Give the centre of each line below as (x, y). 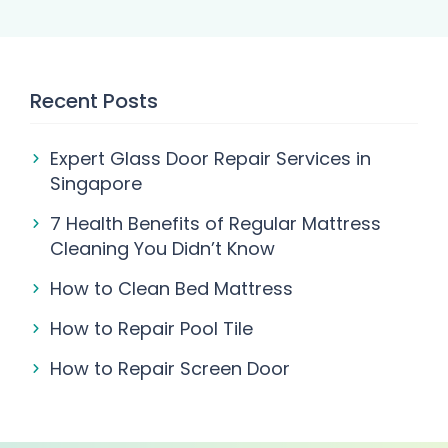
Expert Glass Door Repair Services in (210, 158)
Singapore (96, 183)
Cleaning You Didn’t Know (162, 248)
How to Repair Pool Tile (151, 328)
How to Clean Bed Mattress (171, 288)
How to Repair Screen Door (170, 368)
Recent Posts (94, 101)
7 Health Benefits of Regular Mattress (215, 223)
